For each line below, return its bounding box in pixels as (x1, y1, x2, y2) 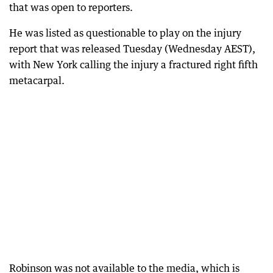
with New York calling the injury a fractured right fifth (9, 58, 258, 71)
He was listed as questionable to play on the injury (9, 27, 241, 39)
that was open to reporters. (9, 1, 133, 13)
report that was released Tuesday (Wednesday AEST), (9, 43, 255, 55)
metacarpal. (9, 74, 65, 87)
